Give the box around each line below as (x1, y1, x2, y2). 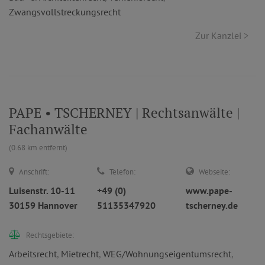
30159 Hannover (9, 199, 77, 211)
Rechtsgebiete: (26, 230, 74, 240)
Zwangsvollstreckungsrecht (9, 6, 121, 18)
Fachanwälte (9, 120, 88, 138)
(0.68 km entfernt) (9, 143, 67, 153)
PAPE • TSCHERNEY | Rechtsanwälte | (9, 104, 240, 122)
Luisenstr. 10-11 (9, 185, 75, 196)
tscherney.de (185, 199, 238, 211)
